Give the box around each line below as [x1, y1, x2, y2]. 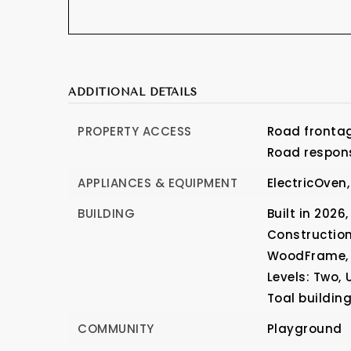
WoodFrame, [266, 248, 349, 264]
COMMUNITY [78, 320, 154, 337]
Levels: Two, [266, 269, 342, 285]
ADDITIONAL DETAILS [68, 85, 197, 98]
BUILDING [78, 205, 135, 222]
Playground [266, 320, 342, 337]
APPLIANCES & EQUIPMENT [78, 175, 237, 191]
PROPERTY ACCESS [78, 123, 192, 139]
